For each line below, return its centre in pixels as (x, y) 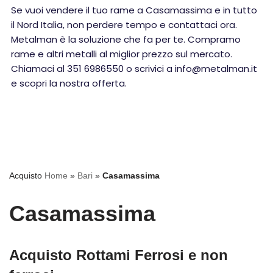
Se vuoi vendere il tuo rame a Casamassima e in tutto (134, 10)
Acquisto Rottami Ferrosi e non (119, 255)
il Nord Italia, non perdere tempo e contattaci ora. (124, 25)
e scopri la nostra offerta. (69, 83)
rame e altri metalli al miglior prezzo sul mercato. (122, 54)
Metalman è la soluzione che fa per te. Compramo (126, 39)
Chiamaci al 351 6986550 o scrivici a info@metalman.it (134, 69)
